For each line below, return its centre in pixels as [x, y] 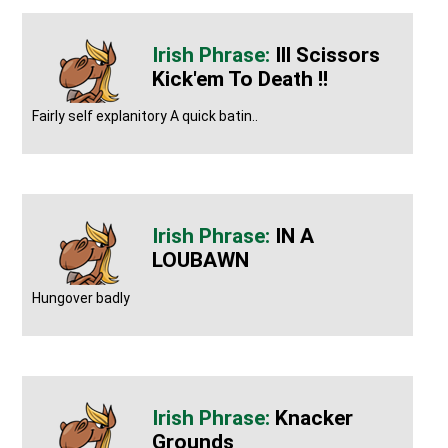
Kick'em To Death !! [240, 78]
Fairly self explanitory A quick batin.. [145, 116]
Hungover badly [81, 297]
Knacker [314, 417]
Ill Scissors [328, 54]
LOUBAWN [201, 260]
